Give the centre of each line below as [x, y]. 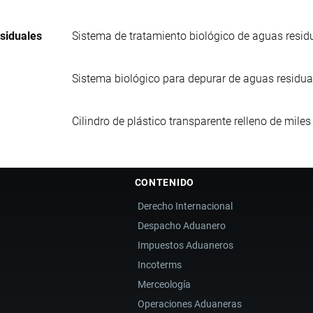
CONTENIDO [164, 182]
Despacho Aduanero [182, 226]
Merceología [165, 285]
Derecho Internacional [185, 206]
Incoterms [160, 265]
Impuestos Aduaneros [186, 246]
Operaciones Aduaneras [190, 304]
